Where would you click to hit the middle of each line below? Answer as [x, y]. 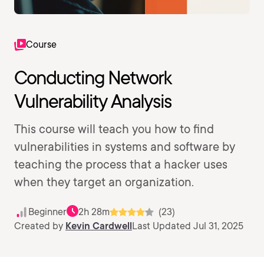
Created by [40, 226]
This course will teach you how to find [114, 129]
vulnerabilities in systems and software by [125, 147]
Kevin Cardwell [99, 226]
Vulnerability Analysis [93, 101]
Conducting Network [93, 77]
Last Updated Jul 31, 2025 [188, 226]
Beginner [47, 212]
